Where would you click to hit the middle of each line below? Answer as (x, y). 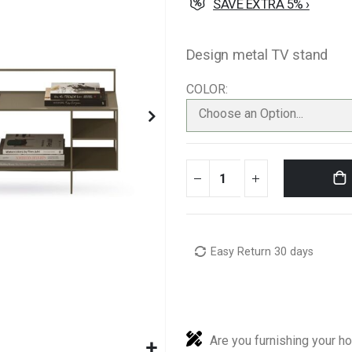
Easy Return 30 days (262, 252)
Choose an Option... (251, 114)
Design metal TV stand (257, 54)
